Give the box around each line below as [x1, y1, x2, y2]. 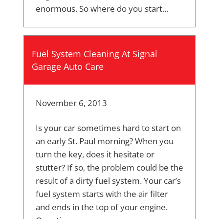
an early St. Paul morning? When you [36, 135, 174, 147]
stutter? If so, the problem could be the [36, 162, 183, 174]
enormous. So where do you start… [36, 3, 169, 15]
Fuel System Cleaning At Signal [32, 48, 157, 60]
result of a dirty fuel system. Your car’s [36, 175, 181, 187]
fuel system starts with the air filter [36, 188, 168, 200]
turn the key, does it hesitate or [36, 149, 154, 160]
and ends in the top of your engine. [36, 201, 168, 213]
